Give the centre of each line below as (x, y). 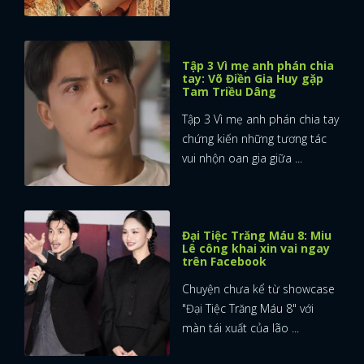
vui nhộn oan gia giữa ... (242, 158)
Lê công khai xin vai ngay (256, 249)
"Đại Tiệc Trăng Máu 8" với (248, 309)
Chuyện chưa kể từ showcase (258, 289)
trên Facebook (224, 262)
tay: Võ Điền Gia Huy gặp (253, 79)
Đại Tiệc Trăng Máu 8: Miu (257, 236)
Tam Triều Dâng (229, 92)
